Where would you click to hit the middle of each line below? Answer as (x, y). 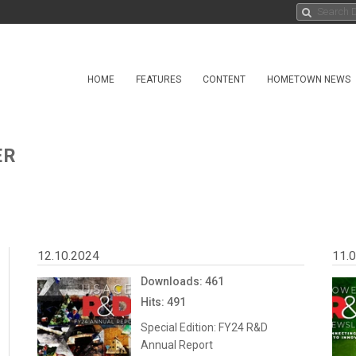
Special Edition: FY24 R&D (205, 327)
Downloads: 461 (183, 281)
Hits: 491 (164, 302)
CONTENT (224, 79)
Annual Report (177, 345)
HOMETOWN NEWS (309, 79)
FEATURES (159, 79)
